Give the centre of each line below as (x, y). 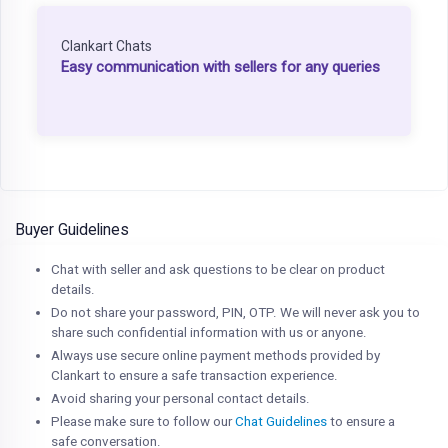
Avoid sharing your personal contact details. (180, 398)
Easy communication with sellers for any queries (220, 66)
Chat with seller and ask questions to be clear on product (218, 269)
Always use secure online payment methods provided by (215, 355)
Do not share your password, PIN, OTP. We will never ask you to (235, 312)
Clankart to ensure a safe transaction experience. (194, 375)
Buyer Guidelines (72, 229)
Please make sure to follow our (143, 421)
